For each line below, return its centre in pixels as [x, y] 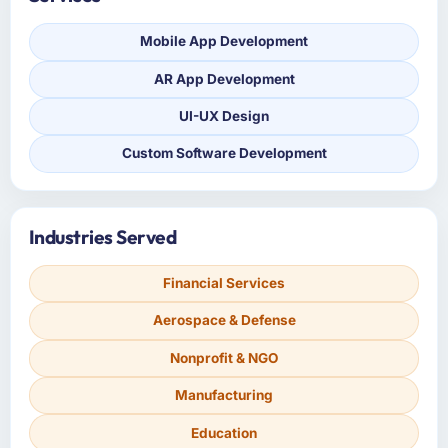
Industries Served [102, 236]
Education [224, 432]
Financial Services [224, 283]
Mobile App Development [224, 41]
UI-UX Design [224, 116]
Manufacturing [224, 395]
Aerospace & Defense [224, 320]
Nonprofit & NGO [224, 357]
